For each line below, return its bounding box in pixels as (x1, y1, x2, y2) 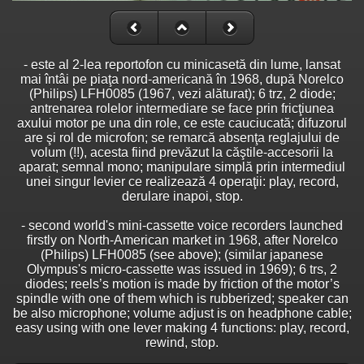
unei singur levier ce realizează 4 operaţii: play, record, (25, 174, 339, 188)
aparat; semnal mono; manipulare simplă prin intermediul (19, 159, 345, 174)
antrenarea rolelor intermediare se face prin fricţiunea (30, 101, 334, 115)
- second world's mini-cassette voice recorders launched (21, 218, 343, 232)
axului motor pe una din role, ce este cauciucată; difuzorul (17, 115, 347, 130)
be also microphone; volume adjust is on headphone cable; (12, 305, 352, 320)
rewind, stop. (145, 335, 219, 349)
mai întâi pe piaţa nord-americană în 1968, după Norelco (20, 71, 344, 86)
